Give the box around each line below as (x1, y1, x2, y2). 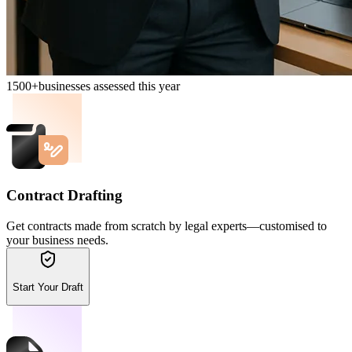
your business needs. (6, 233, 108, 247)
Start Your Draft (13, 280, 83, 293)
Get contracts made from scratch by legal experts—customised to (6, 218, 327, 233)
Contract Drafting (6, 186, 123, 203)
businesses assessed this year (38, 79, 180, 93)
